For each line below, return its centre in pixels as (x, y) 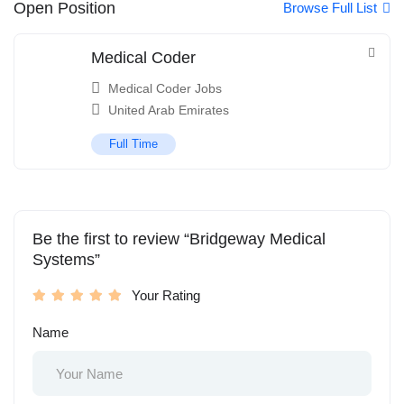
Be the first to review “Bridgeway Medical (179, 239)
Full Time (133, 144)
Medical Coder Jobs (165, 89)
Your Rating (166, 296)
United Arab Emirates (169, 110)
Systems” (66, 260)
